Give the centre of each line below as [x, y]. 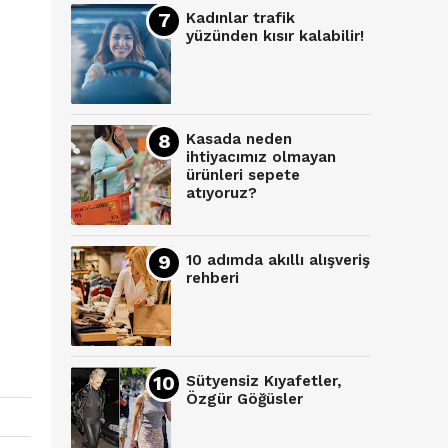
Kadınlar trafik [240, 18]
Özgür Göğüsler [244, 399]
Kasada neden [239, 139]
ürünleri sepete [243, 175]
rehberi [212, 278]
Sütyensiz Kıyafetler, [264, 381]
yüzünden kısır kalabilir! [275, 36]
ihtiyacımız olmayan [261, 157]
